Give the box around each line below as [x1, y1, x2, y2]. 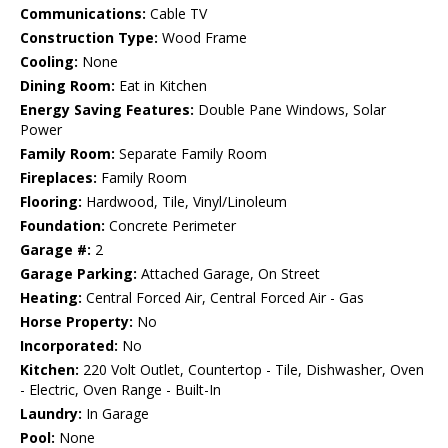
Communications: [20, 4, 146, 24]
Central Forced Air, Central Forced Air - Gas [82, 288, 364, 308]
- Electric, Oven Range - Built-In [20, 380, 221, 400]
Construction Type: [20, 28, 158, 48]
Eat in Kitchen [115, 76, 207, 96]
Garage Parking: [20, 264, 137, 284]
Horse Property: [20, 312, 133, 332]
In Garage [82, 404, 149, 424]
